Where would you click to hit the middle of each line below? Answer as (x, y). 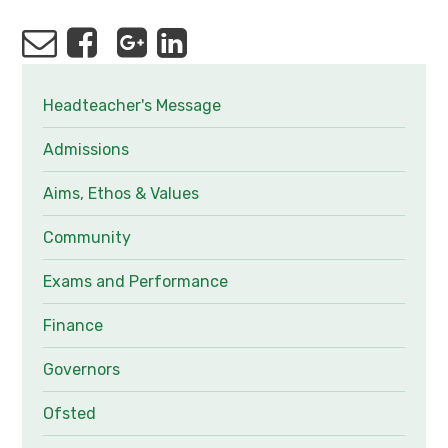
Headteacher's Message (131, 105)
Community (86, 237)
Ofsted (69, 413)
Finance (72, 325)
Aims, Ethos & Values (120, 193)
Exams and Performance (135, 281)
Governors (81, 369)
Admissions (85, 149)
